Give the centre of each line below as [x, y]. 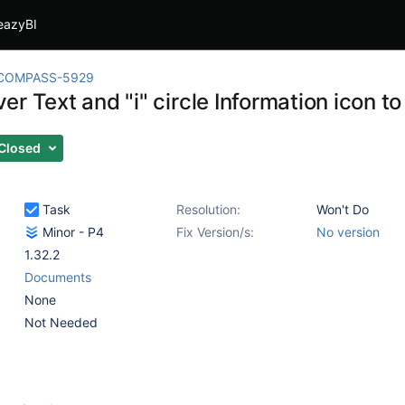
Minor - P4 [71, 232]
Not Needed [61, 322]
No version [348, 232]
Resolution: [208, 209]
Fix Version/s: [215, 232]
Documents [58, 277]
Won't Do [343, 209]
